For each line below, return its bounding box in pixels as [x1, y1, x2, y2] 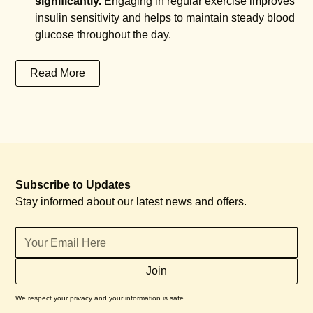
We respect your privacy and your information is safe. [15, 294, 187, 302]
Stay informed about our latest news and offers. [15, 196, 247, 208]
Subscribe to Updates [15, 179, 131, 191]
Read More [30, 67, 86, 79]
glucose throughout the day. [35, 29, 172, 41]
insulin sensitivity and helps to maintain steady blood [35, 12, 296, 24]
